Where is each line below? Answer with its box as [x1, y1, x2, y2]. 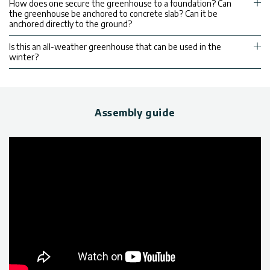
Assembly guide [95, 107, 175, 119]
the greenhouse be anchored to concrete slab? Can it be [9, 8, 218, 19]
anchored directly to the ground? [9, 19, 132, 30]
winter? [9, 52, 39, 63]
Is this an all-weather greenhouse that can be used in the [9, 42, 221, 52]
